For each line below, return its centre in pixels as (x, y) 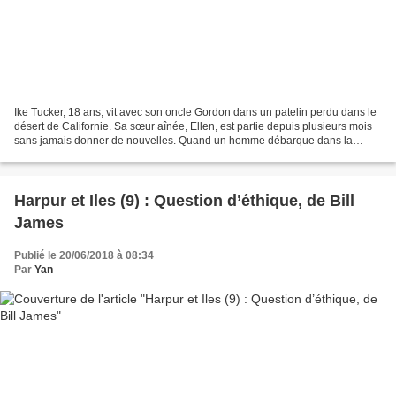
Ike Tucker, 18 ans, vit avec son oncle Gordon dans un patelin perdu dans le (195, 112)
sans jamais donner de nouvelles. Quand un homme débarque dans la (183, 140)
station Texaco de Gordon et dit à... (97, 154)
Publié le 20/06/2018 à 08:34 (84, 255)
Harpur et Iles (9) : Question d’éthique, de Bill (184, 200)
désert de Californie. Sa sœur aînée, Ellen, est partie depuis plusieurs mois (193, 126)
